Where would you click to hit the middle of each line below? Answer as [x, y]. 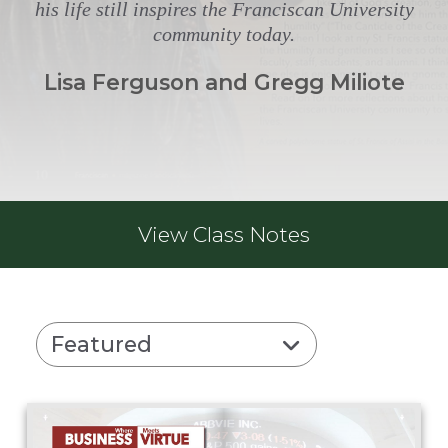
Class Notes [251, 234]
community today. [224, 33]
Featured [102, 344]
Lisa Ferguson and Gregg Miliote [224, 82]
